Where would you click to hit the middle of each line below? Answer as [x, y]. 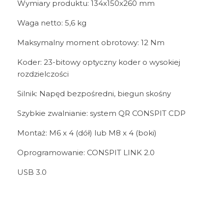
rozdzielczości [43, 74]
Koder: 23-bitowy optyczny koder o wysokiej [99, 62]
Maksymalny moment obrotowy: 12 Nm [91, 43]
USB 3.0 [32, 172]
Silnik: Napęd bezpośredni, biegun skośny [94, 94]
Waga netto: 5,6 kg [52, 23]
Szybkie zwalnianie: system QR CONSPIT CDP [101, 113]
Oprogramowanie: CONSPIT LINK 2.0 [86, 153]
